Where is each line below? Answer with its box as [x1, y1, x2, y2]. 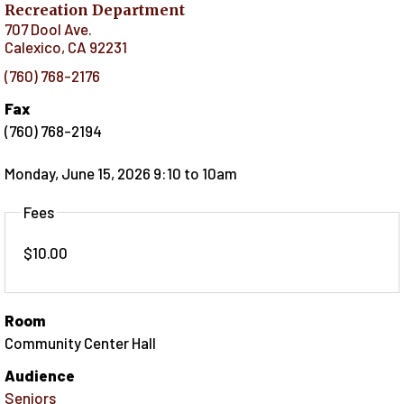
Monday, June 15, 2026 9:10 [5, 164, 181, 183]
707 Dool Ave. [5, 19, 92, 38]
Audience [5, 366, 75, 385]
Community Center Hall [5, 334, 156, 353]
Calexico [5, 37, 61, 56]
